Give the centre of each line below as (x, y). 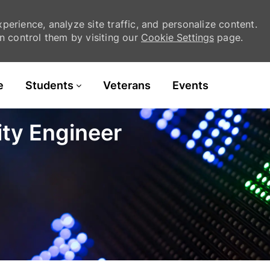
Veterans (127, 85)
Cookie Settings (178, 37)
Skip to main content (135, 68)
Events (191, 85)
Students (50, 85)
